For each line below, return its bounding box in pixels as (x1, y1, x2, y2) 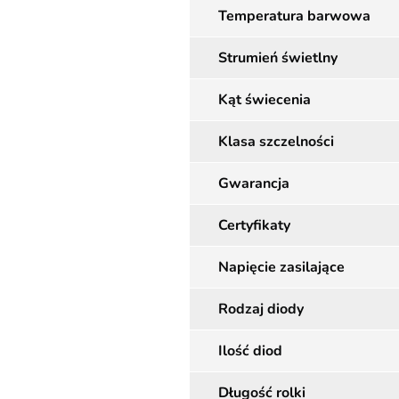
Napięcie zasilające (218, 257, 345, 277)
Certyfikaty (218, 216, 290, 235)
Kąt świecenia (218, 90, 311, 110)
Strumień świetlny (218, 48, 338, 68)
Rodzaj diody (218, 299, 304, 319)
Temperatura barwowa (218, 6, 370, 26)
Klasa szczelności (218, 132, 334, 151)
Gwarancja (218, 174, 289, 193)
